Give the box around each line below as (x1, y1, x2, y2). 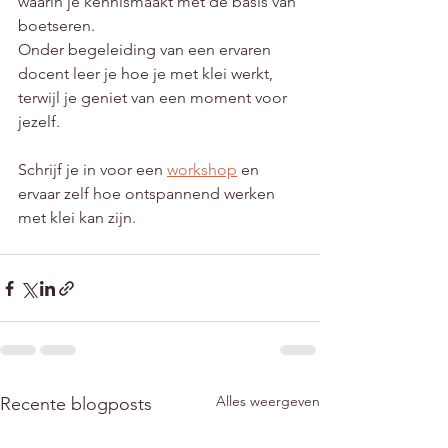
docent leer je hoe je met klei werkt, (18, 64, 277, 84)
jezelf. (18, 112, 60, 132)
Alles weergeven (216, 392, 320, 411)
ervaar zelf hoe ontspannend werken (18, 184, 279, 204)
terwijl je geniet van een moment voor (18, 88, 291, 108)
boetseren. (18, 16, 99, 36)
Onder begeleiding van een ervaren (18, 40, 275, 60)
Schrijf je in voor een (18, 160, 167, 180)
